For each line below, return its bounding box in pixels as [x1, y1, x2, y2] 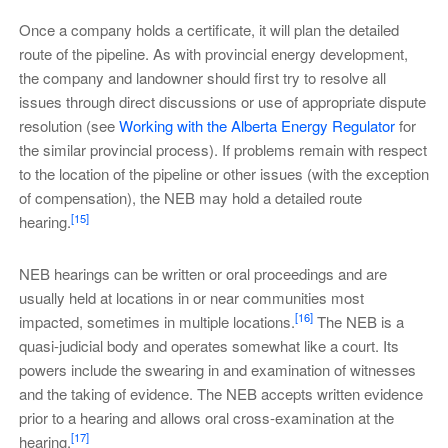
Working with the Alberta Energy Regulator [118, 115, 395, 137]
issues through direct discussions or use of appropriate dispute [18, 91, 426, 113]
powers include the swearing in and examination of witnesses [18, 358, 416, 380]
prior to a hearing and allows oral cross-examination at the [18, 406, 394, 428]
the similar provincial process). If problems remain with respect [18, 139, 427, 161]
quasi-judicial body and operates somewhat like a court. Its [18, 334, 399, 356]
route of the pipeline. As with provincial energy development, [18, 43, 408, 65]
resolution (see [18, 115, 119, 137]
